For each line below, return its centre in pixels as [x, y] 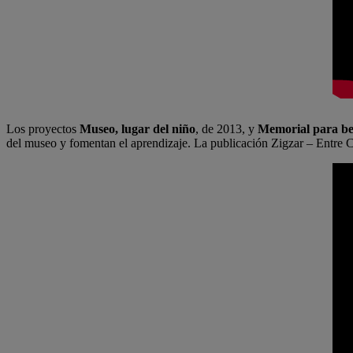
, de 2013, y [227, 129]
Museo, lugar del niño [137, 129]
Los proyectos [43, 129]
